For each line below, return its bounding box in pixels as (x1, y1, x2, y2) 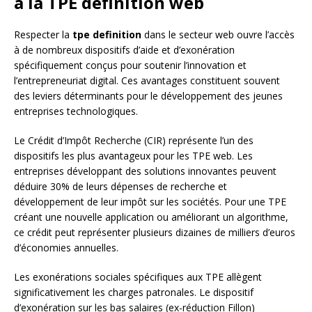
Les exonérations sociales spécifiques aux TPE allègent (14, 270, 262, 284)
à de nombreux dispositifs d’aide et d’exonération (14, 43, 235, 57)
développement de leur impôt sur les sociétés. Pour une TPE (14, 195, 286, 209)
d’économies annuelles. (14, 241, 118, 255)
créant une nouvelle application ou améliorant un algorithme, (14, 210, 288, 224)
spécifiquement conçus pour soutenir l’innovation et (14, 58, 247, 72)
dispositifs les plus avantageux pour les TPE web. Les (14, 149, 253, 163)
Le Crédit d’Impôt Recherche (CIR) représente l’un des (14, 134, 253, 148)
